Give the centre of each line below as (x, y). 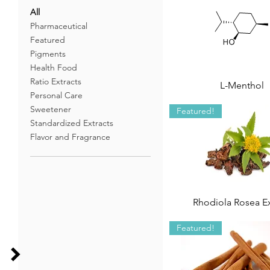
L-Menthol (242, 86)
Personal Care (56, 95)
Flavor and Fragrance (70, 137)
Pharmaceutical (59, 26)
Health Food (54, 67)
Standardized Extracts (72, 123)
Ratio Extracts (56, 81)
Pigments (48, 54)
